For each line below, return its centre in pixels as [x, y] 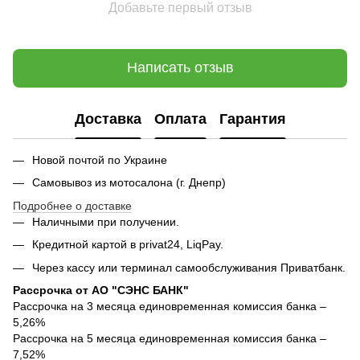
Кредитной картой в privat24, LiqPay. [128, 245]
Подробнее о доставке [72, 205]
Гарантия [252, 119]
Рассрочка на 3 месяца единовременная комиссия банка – [170, 306]
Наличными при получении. [106, 221]
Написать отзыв [180, 68]
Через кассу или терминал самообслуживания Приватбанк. [189, 267]
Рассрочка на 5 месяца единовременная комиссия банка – [170, 338]
